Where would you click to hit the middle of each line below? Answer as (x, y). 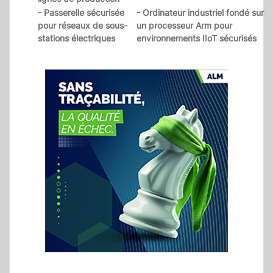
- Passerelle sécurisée (81, 13)
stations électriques (76, 38)
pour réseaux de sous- (83, 26)
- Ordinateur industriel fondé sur (200, 13)
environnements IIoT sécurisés (197, 38)
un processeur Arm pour (184, 26)
